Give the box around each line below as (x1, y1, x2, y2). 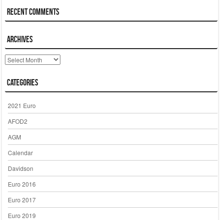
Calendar (7, 148, 33, 157)
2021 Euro (7, 101, 36, 110)
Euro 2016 (7, 179, 36, 188)
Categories (6, 78, 38, 88)
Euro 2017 (7, 195, 36, 204)
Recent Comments (6, 7, 59, 17)
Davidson (7, 164, 33, 172)
